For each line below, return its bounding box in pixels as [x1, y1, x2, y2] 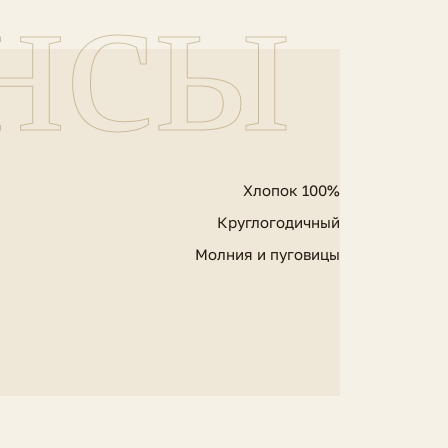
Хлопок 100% [243, 180, 341, 199]
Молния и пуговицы [195, 244, 341, 263]
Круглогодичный [217, 212, 341, 231]
